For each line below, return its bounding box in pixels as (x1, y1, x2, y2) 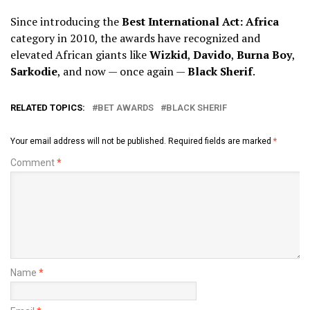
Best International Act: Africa (122, 13, 279, 29)
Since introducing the (10, 13, 122, 29)
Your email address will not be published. (10, 136, 166, 146)
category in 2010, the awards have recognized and (10, 30, 260, 46)
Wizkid (149, 46, 188, 62)
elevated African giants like (10, 46, 149, 62)
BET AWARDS (98, 102, 154, 113)
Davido (193, 46, 231, 62)
